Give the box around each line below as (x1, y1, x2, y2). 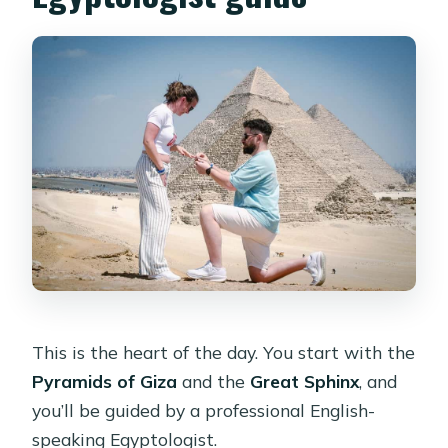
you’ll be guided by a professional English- (32, 398, 376, 421)
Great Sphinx (250, 369, 360, 392)
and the (177, 369, 251, 392)
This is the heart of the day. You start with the (32, 340, 416, 363)
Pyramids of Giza (32, 369, 178, 392)
